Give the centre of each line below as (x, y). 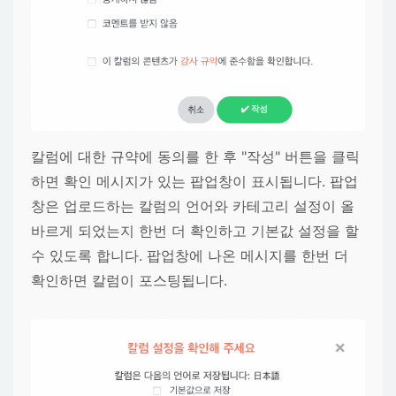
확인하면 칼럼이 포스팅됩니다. (129, 280)
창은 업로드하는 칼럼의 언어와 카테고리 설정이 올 (193, 206)
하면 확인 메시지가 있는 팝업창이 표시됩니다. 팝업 (194, 181)
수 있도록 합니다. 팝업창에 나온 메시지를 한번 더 (190, 255)
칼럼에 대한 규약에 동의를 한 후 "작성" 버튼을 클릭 (195, 156)
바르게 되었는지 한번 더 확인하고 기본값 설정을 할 (195, 230)
